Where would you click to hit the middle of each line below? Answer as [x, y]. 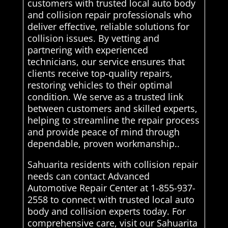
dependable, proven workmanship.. [103, 143]
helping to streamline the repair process [113, 120]
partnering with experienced [88, 50]
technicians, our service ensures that [106, 61]
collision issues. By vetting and [93, 38]
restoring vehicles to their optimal [100, 85]
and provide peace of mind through [103, 132]
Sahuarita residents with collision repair [112, 164]
